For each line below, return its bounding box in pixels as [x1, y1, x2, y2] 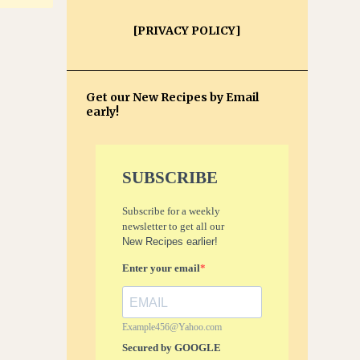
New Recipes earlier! [122, 235, 218, 247]
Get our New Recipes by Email [86, 90, 259, 104]
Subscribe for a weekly [122, 205, 220, 217]
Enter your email [122, 262, 200, 274]
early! [86, 104, 119, 119]
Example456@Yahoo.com [122, 321, 222, 333]
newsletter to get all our [122, 220, 224, 232]
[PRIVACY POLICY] [133, 23, 241, 38]
